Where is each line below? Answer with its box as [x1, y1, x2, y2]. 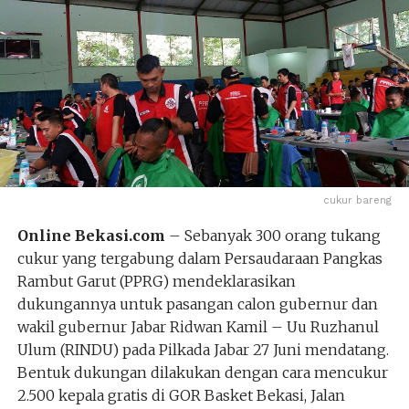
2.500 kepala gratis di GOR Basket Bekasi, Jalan [16, 385, 345, 404]
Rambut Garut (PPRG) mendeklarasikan [16, 271, 296, 290]
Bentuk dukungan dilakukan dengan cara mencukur [16, 362, 388, 382]
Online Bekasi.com [16, 225, 165, 245]
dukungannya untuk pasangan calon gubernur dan [16, 294, 378, 313]
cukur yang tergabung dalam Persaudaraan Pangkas [16, 248, 383, 267]
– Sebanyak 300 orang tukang [164, 225, 381, 245]
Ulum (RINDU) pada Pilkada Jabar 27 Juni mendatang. [16, 340, 389, 359]
